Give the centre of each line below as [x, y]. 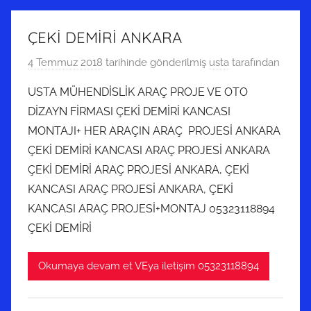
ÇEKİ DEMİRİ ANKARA [105, 37]
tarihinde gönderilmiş [154, 62]
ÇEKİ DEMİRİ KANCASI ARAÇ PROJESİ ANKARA [149, 150]
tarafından [254, 62]
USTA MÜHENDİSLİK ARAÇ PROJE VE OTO [138, 92]
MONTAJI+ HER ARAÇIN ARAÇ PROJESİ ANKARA [154, 131]
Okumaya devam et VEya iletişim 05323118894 [149, 266]
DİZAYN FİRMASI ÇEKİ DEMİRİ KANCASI [129, 111]
